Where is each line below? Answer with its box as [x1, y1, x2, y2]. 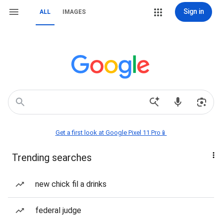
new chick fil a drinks [35, 179, 107, 189]
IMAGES [62, 8, 86, 15]
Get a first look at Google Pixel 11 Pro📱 [55, 129, 167, 136]
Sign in [183, 7, 204, 15]
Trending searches [12, 152, 92, 164]
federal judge [35, 206, 81, 215]
